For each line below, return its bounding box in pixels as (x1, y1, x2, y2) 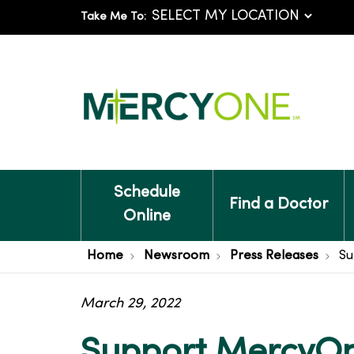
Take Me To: (81, 12, 146, 22)
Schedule (113, 186, 180, 201)
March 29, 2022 (81, 297, 180, 311)
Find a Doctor (228, 198, 328, 213)
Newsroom (144, 250, 209, 262)
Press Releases (230, 250, 318, 262)
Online (122, 209, 171, 224)
